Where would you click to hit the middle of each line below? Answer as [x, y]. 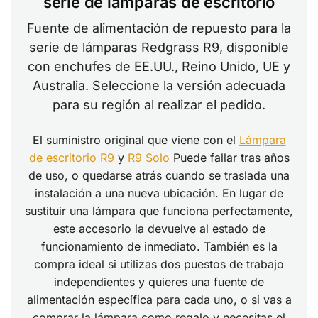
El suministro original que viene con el [136, 140]
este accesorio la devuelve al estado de [159, 229]
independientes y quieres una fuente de [159, 282]
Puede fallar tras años [229, 158]
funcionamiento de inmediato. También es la [159, 247]
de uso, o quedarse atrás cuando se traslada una [159, 176]
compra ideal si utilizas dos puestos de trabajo [159, 264]
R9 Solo [148, 158]
